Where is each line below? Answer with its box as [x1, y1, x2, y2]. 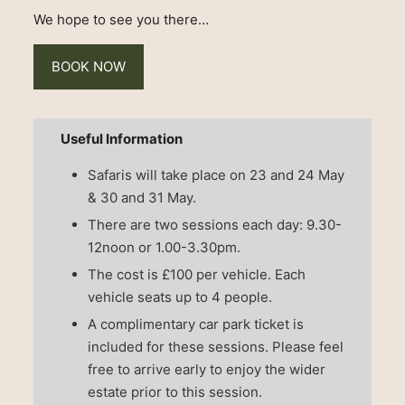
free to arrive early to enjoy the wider [87, 361, 325, 379]
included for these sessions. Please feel [87, 338, 344, 356]
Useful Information [60, 130, 183, 148]
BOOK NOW [51, 58, 126, 76]
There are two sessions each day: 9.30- [87, 216, 342, 234]
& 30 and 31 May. [87, 189, 196, 207]
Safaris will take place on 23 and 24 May [87, 166, 344, 184]
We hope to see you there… [33, 11, 209, 29]
